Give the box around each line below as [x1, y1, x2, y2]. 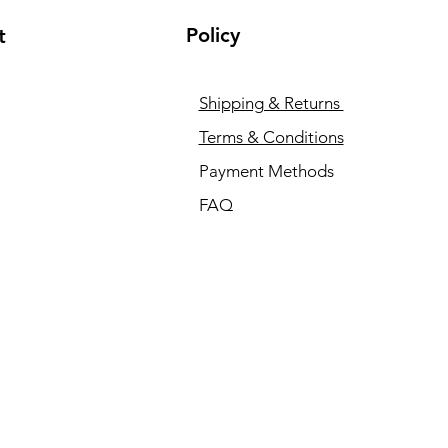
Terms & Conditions [198, 126, 344, 147]
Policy [185, 22, 240, 47]
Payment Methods [198, 160, 338, 181]
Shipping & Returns [198, 92, 344, 113]
